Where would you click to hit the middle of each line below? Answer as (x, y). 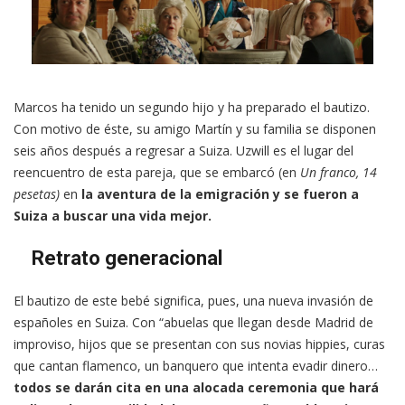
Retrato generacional (127, 259)
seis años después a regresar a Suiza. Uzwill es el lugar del (184, 151)
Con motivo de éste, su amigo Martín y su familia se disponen (195, 129)
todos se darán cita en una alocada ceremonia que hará (196, 388)
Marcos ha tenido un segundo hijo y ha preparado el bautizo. (192, 108)
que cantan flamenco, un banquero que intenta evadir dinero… (196, 366)
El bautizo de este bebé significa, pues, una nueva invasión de (193, 301)
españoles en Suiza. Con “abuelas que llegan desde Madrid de (193, 323)
